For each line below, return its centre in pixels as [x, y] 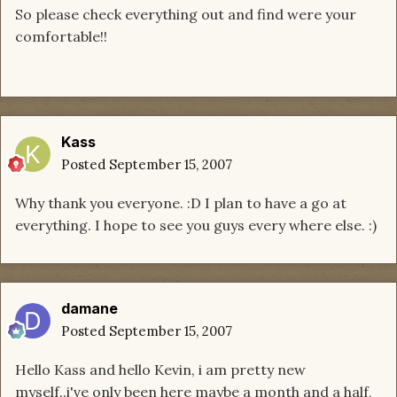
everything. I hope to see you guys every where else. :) [196, 226]
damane [90, 309]
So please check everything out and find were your [186, 15]
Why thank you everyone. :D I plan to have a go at [181, 203]
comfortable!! [61, 37]
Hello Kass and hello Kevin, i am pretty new [160, 370]
